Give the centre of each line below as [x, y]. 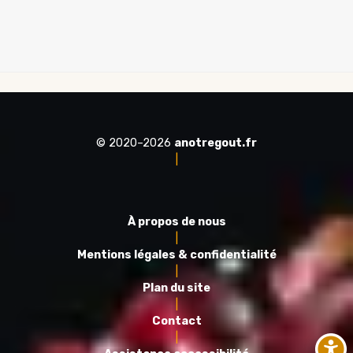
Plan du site [176, 288]
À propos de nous [176, 222]
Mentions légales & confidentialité [176, 255]
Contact [176, 321]
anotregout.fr [216, 143]
